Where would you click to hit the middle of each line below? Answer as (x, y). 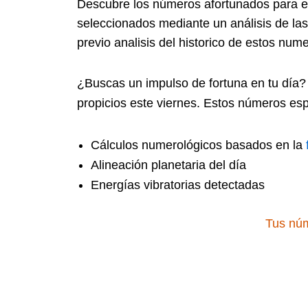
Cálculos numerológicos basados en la (198, 145)
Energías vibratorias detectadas (178, 185)
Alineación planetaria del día (168, 165)
